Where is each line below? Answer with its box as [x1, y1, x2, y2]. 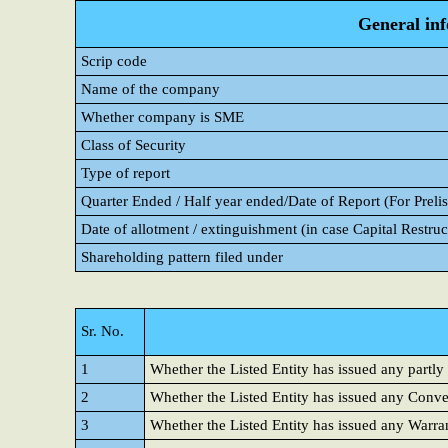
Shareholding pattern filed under [81, 249, 283, 265]
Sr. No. [81, 323, 124, 339]
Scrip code [81, 53, 147, 69]
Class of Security [81, 137, 186, 153]
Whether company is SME [81, 109, 244, 125]
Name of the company [81, 81, 220, 97]
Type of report [81, 165, 170, 181]
